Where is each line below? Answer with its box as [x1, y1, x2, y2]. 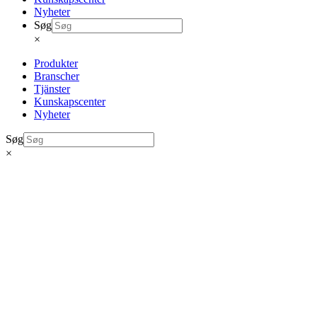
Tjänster [34, 83, 70, 95]
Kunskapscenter [34, 96, 105, 108]
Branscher [34, 70, 79, 82]
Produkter [34, 57, 78, 69]
